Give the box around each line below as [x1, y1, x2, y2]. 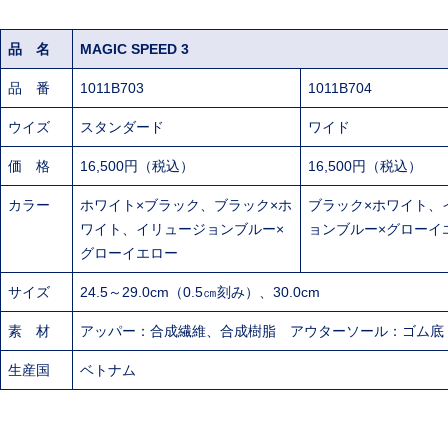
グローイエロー [80, 245, 178, 262]
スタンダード [80, 119, 164, 136]
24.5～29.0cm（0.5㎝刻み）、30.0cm [80, 284, 320, 301]
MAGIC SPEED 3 [80, 41, 189, 58]
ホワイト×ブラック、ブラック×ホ [80, 197, 292, 214]
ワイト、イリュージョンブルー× [80, 221, 284, 238]
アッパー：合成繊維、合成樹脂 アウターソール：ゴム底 [80, 323, 444, 340]
